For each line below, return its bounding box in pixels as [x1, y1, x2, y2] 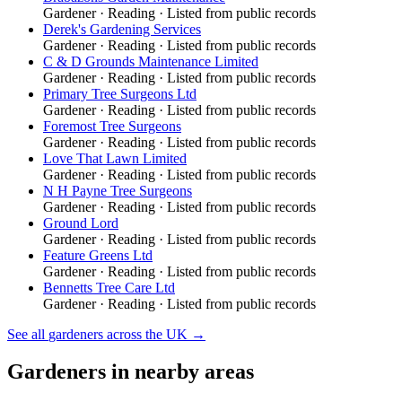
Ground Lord [43, 214, 118, 231]
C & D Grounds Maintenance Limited [43, 53, 258, 69]
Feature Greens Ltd [43, 247, 153, 263]
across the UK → [103, 326, 205, 342]
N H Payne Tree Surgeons [43, 182, 192, 198]
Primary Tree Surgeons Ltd [43, 85, 197, 101]
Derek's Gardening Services [43, 21, 201, 37]
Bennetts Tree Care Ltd [43, 279, 175, 295]
